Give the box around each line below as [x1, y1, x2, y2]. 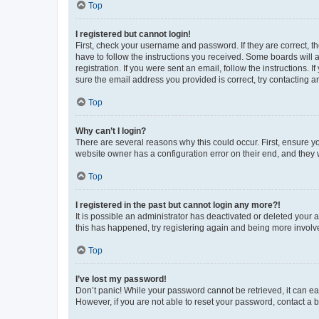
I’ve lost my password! [75, 273, 167, 284]
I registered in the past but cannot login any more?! [75, 199, 281, 210]
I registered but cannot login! [75, 28, 191, 39]
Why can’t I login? [75, 125, 146, 136]
